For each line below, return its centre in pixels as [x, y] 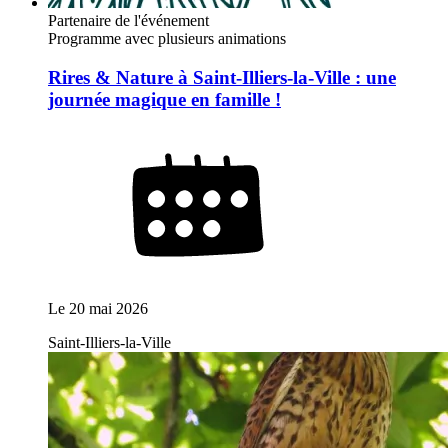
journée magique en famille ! [164, 99]
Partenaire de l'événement [128, 21]
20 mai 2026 [108, 308]
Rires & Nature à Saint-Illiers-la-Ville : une [222, 77]
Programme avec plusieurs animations [167, 39]
